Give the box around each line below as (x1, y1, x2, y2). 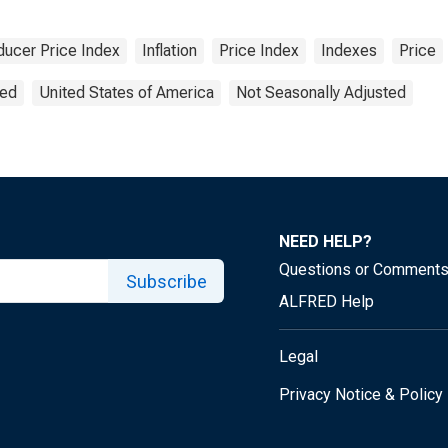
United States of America (39, 83, 214, 102)
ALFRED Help (279, 292, 374, 311)
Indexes (321, 41, 377, 60)
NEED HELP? (279, 232, 372, 251)
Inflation (142, 41, 197, 60)
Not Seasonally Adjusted (236, 83, 406, 102)
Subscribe (125, 270, 207, 292)
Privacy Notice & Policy (279, 385, 443, 404)
